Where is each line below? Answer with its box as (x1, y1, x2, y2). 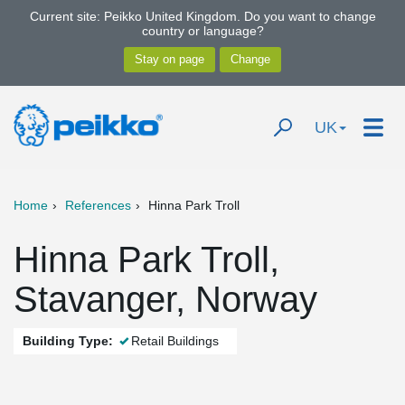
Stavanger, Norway (14, 279, 317, 319)
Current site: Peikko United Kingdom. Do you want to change (29, 9, 376, 24)
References (65, 198, 131, 212)
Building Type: (23, 334, 113, 348)
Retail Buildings (131, 334, 219, 348)
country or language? (141, 24, 264, 38)
